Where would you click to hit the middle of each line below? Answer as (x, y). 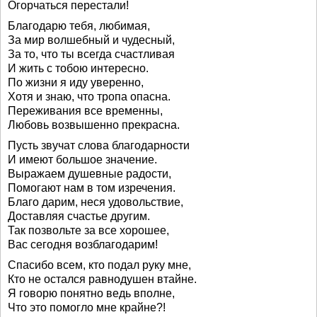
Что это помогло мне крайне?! (87, 307)
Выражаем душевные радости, (90, 174)
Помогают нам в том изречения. (92, 188)
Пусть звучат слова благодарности (99, 145)
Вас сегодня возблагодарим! (83, 244)
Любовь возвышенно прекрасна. (94, 125)
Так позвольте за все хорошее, (88, 230)
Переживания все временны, (85, 111)
